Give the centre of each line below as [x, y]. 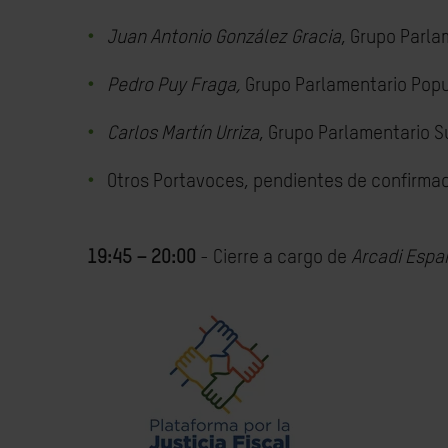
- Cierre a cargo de [273, 257]
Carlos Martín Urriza [183, 133]
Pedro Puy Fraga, [174, 85]
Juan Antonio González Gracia [224, 37]
